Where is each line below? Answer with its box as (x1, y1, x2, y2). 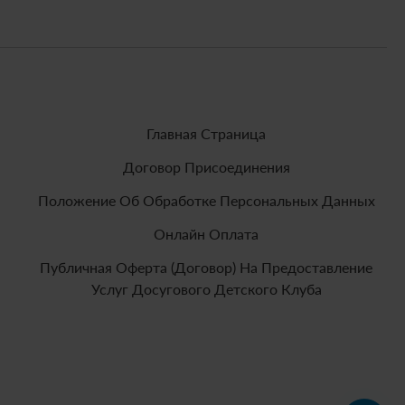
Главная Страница (146, 125, 267, 143)
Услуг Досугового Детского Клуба (90, 280, 322, 298)
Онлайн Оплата (154, 225, 259, 243)
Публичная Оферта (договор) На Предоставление (40, 259, 373, 277)
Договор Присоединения (122, 158, 290, 176)
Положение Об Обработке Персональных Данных (37, 192, 375, 210)
